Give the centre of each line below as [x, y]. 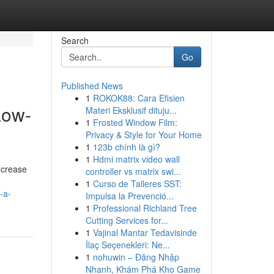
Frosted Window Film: [135, 122]
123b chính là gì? [126, 147]
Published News [92, 86]
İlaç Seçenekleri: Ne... [128, 245]
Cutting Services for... [127, 220]
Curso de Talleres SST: [137, 183]
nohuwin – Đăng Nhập [136, 257]
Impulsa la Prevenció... [129, 196]
